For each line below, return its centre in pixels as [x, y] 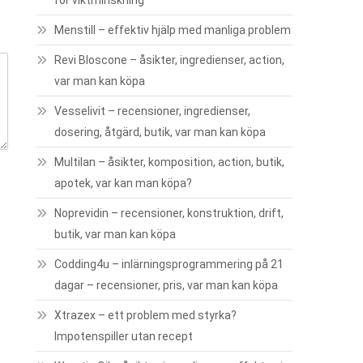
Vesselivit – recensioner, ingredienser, [153, 111]
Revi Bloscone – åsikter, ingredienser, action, [170, 60]
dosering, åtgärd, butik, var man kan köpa [160, 132]
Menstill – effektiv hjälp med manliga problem [173, 30]
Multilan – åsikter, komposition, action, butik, [170, 162]
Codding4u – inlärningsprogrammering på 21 [169, 264]
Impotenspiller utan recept [124, 336]
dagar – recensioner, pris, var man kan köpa [167, 285]
